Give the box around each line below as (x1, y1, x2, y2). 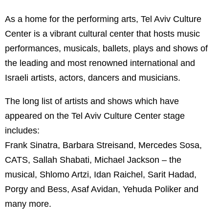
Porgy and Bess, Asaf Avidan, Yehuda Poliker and (5, 184, 198, 194)
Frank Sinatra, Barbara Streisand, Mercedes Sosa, (5, 140, 202, 150)
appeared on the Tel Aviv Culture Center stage (5, 111, 185, 121)
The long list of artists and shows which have (5, 96, 179, 106)
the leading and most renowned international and (5, 58, 195, 68)
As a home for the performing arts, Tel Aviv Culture (5, 14, 201, 24)
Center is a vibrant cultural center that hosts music (5, 29, 200, 39)
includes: (5, 126, 40, 135)
